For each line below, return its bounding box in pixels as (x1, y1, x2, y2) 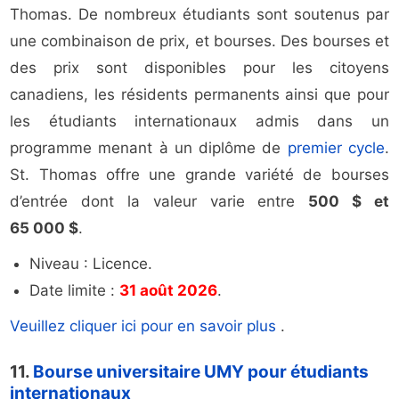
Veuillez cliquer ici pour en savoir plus (10, 317, 281, 336)
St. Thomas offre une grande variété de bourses (10, 166, 389, 184)
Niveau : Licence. (29, 255, 153, 273)
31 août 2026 (119, 281, 218, 300)
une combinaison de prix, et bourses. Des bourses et (10, 32, 389, 51)
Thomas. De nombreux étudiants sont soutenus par (10, 5, 389, 24)
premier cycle (287, 139, 385, 158)
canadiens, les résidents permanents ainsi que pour (10, 85, 389, 104)
